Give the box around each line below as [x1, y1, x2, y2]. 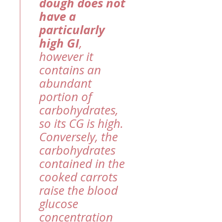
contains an [39, 61, 101, 78]
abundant [39, 74, 92, 91]
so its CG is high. [39, 114, 123, 131]
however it [39, 48, 93, 64]
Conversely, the [39, 128, 118, 145]
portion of [39, 88, 92, 105]
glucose [39, 195, 78, 212]
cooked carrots [39, 168, 117, 185]
